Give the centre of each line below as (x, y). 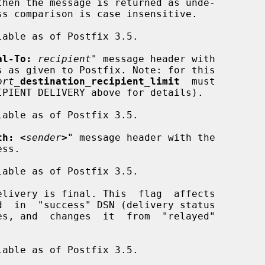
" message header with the (141, 137)
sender (44, 137)
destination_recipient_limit (100, 81)
